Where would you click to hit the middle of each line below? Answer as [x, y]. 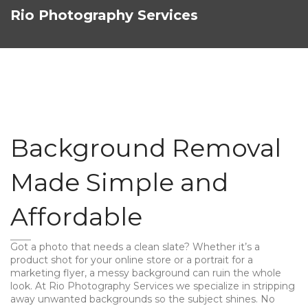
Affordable [76, 217]
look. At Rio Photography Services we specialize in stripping [153, 286]
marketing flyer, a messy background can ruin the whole [146, 273]
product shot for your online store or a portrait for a [132, 260]
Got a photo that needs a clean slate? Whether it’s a [135, 247]
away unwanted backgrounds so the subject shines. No [143, 299]
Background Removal [146, 148]
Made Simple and [119, 182]
